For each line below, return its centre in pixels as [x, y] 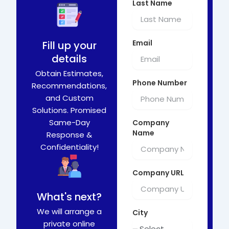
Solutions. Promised [70, 110]
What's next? [70, 197]
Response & [70, 134]
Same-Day [69, 122]
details [70, 59]
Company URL [158, 173]
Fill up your [69, 45]
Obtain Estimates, [70, 73]
